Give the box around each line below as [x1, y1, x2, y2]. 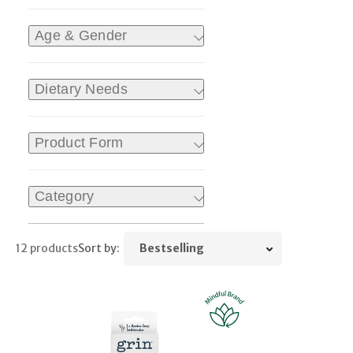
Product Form [35, 135, 124, 151]
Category [35, 188, 95, 205]
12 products [16, 241, 78, 256]
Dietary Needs [35, 81, 128, 98]
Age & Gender [35, 28, 128, 44]
